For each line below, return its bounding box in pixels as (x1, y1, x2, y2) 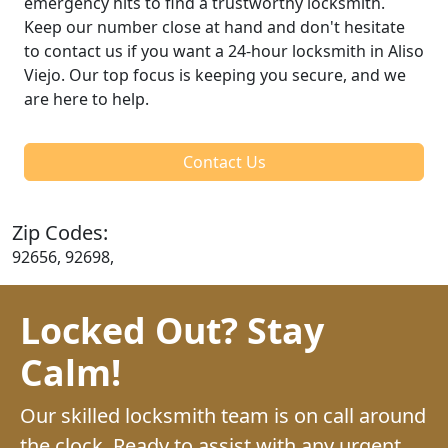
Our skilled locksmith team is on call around (20, 401, 426, 429)
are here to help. (24, 87, 149, 110)
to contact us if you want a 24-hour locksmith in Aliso (24, 39, 424, 62)
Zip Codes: (12, 218, 108, 246)
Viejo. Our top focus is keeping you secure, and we (24, 63, 406, 86)
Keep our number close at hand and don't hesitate (24, 15, 405, 38)
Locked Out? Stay (20, 305, 324, 354)
